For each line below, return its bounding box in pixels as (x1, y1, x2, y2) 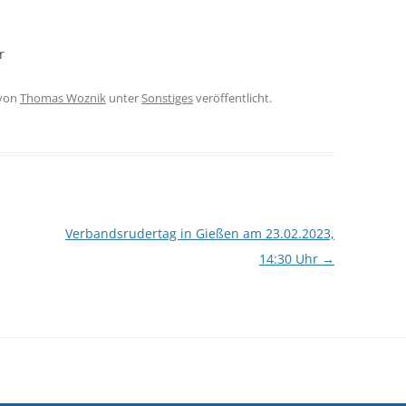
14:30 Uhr (258, 250, 322, 267)
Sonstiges (141, 90, 193, 106)
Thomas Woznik (20, 90, 106, 106)
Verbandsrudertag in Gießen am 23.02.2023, (64, 225, 334, 242)
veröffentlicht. (193, 90, 272, 106)
